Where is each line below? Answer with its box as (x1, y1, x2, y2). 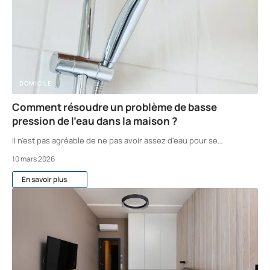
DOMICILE (19, 78, 52, 87)
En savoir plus (22, 174, 67, 184)
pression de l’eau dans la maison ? (12, 113, 177, 128)
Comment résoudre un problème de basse (12, 99, 217, 114)
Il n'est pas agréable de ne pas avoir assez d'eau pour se (12, 134, 218, 146)
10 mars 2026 (12, 153, 55, 164)
